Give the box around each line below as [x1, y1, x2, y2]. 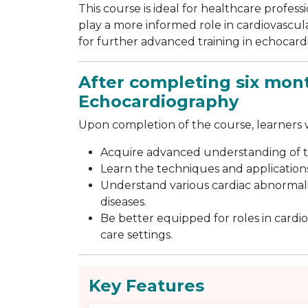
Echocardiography [78, 91, 239, 112]
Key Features [89, 276, 204, 296]
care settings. [100, 228, 173, 242]
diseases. [100, 195, 146, 209]
